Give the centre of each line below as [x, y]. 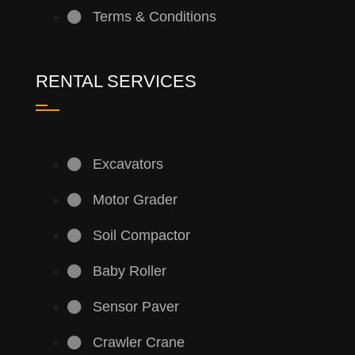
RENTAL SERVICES [116, 82]
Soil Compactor [141, 236]
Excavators [128, 164]
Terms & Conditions [154, 17]
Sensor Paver [136, 307]
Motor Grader [135, 200]
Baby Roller [129, 271]
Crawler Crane [138, 343]
